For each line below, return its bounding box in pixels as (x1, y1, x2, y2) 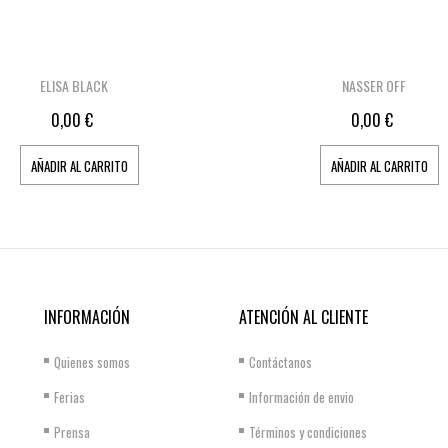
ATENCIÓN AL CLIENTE (238, 305, 368, 329)
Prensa (53, 422, 90, 442)
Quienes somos (53, 352, 130, 372)
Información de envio (248, 387, 354, 407)
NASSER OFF (342, 75, 406, 96)
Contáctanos (248, 352, 312, 372)
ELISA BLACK (40, 75, 108, 96)
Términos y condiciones (248, 422, 367, 442)
